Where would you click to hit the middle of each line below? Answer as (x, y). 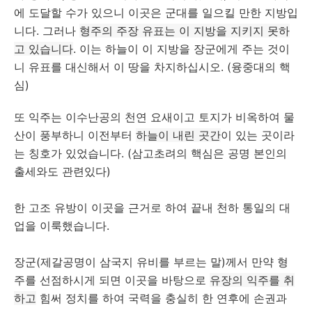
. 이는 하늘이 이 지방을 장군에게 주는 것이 (181, 49)
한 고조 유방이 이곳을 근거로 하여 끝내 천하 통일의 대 (152, 208)
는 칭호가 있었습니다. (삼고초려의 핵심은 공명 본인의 (150, 154)
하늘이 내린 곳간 (178, 135)
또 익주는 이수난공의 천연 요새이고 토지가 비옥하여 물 (154, 117)
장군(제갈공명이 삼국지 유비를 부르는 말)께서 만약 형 (151, 262)
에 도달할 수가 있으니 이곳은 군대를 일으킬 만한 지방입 (156, 13)
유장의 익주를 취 (252, 280)
